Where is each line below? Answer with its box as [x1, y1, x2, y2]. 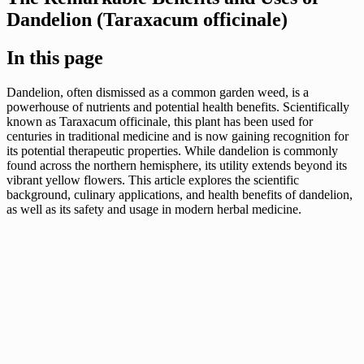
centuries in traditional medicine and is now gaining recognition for [6, 128, 349, 143]
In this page [6, 46, 103, 68]
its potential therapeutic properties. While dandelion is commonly [6, 143, 338, 158]
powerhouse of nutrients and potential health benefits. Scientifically [6, 99, 349, 114]
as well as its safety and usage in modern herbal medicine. [6, 201, 301, 216]
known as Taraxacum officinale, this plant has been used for [6, 114, 313, 128]
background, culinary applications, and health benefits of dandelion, [6, 187, 353, 201]
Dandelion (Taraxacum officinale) [6, 8, 288, 30]
